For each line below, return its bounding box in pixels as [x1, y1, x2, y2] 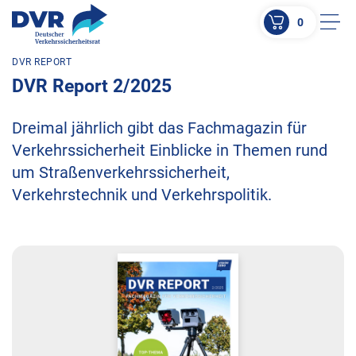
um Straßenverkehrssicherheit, [12, 163, 230, 182]
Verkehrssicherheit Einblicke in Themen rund [12, 141, 327, 160]
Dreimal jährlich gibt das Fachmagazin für [12, 118, 307, 137]
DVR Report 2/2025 [12, 75, 172, 97]
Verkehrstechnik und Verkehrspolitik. [12, 185, 272, 204]
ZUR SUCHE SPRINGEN [21, 90, 154, 105]
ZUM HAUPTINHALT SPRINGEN [21, 71, 201, 86]
